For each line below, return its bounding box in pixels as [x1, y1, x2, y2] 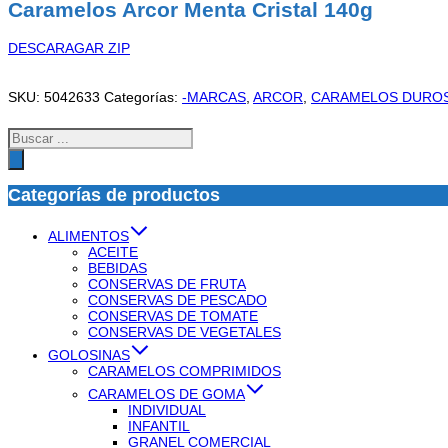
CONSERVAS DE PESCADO [88, 291, 267, 308]
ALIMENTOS [48, 227, 129, 244]
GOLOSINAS [48, 346, 130, 363]
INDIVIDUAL [128, 401, 206, 418]
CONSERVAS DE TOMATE [88, 307, 258, 324]
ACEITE [88, 243, 138, 260]
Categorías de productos [8, 184, 220, 205]
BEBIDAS [88, 259, 147, 276]
